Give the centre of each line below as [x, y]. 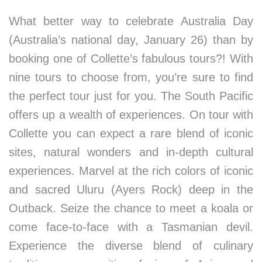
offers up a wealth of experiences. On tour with [131, 114]
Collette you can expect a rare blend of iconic [131, 133]
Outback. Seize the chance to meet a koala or [131, 208]
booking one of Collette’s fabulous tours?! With [131, 58]
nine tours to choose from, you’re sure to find [131, 77]
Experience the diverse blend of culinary [131, 245]
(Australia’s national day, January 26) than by [131, 39]
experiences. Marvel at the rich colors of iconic [131, 170]
